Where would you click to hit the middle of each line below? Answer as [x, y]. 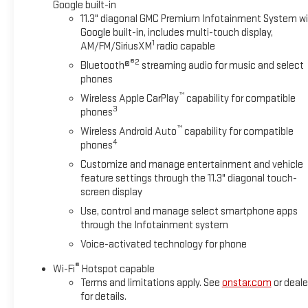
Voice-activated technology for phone [163, 245]
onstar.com [246, 283]
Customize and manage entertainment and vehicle [191, 165]
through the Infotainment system [154, 225]
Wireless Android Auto [128, 132]
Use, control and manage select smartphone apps [189, 212]
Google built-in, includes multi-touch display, [176, 33]
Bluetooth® [105, 66]
